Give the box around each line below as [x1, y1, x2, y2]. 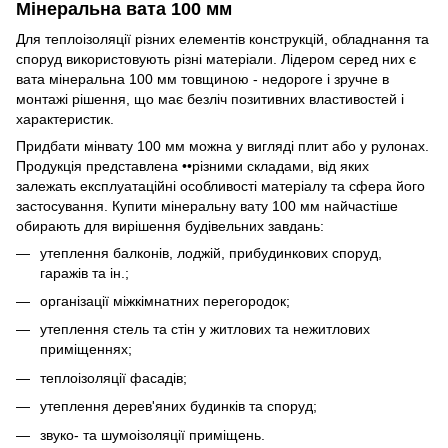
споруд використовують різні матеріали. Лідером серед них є [16, 50, 416, 67]
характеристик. [16, 110, 114, 127]
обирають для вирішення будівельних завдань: [16, 217, 324, 234]
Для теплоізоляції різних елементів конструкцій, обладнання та [16, 30, 429, 47]
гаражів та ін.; [40, 264, 129, 281]
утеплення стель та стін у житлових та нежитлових [40, 321, 370, 338]
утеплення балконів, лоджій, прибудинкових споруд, [40, 244, 382, 261]
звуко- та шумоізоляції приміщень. [40, 426, 265, 443]
